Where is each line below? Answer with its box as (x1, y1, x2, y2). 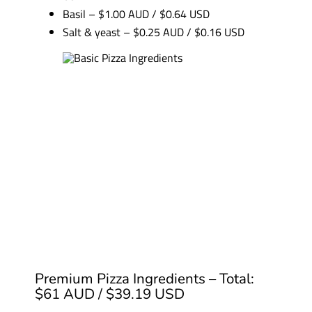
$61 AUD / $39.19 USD (34, 284, 185, 304)
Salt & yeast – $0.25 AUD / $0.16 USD (62, 23, 244, 41)
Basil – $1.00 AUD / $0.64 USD (62, 5, 210, 23)
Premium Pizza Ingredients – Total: (34, 269, 254, 289)
